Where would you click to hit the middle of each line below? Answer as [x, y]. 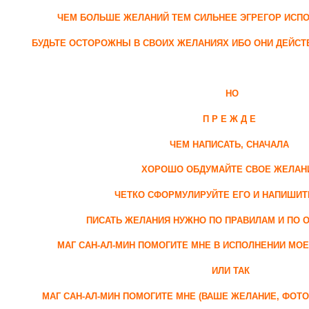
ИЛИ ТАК [230, 271]
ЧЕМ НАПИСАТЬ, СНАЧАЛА [230, 144]
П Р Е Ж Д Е [230, 119]
